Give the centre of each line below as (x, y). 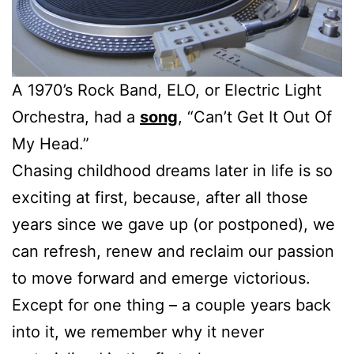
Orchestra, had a (76, 117)
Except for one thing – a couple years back (171, 305)
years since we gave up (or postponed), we (173, 224)
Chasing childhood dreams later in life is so (172, 171)
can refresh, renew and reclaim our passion (173, 251)
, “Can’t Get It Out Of (255, 117)
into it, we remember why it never (138, 332)
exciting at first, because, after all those (160, 198)
